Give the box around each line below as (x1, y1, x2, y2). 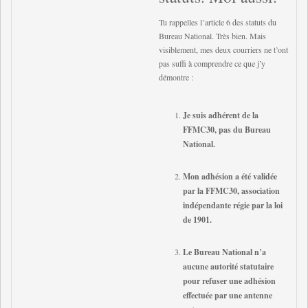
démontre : (159, 71, 193, 82)
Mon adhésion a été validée (183, 170, 277, 182)
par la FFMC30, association (183, 185, 280, 197)
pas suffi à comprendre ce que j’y (159, 58, 265, 69)
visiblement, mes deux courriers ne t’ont (159, 44, 288, 55)
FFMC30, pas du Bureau (183, 124, 271, 135)
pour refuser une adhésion (183, 275, 276, 287)
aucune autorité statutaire (183, 261, 274, 272)
